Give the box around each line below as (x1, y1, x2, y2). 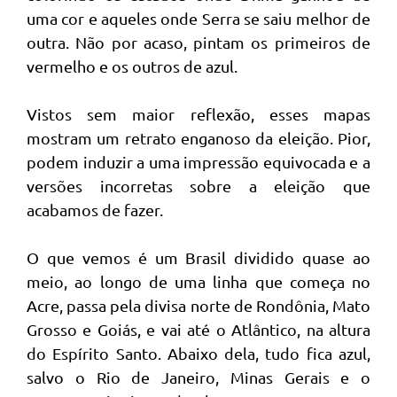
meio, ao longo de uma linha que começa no (27, 272, 370, 291)
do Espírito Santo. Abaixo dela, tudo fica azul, (27, 344, 370, 362)
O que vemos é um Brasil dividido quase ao (27, 248, 370, 267)
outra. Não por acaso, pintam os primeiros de (27, 33, 370, 51)
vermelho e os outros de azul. (27, 57, 237, 75)
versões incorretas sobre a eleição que (27, 176, 370, 195)
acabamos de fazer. (27, 200, 163, 219)
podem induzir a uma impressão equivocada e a (27, 152, 370, 171)
